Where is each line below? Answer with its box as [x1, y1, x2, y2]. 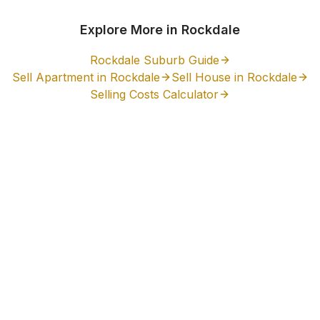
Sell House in [171, 70, 247, 84]
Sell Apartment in [11, 70, 110, 84]
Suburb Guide [139, 53, 219, 67]
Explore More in [80, 22, 181, 37]
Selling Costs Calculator [90, 87, 219, 101]
